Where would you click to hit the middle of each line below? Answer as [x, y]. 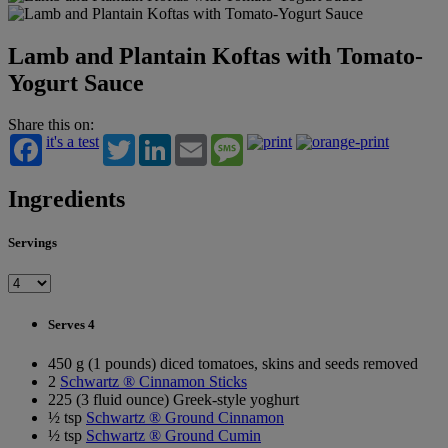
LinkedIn [200, 142]
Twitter [157, 142]
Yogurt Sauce [76, 82]
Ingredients [66, 199]
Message [270, 142]
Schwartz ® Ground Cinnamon [185, 417]
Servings [32, 243]
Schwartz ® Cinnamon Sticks [153, 381]
